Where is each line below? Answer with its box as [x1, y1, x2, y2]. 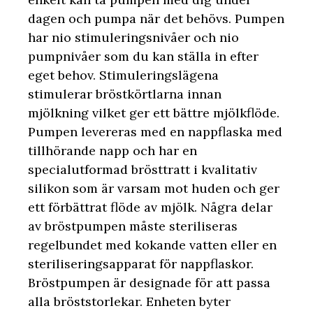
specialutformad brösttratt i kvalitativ [28, 161, 257, 177]
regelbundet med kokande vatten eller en [28, 236, 277, 253]
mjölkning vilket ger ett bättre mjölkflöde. [28, 104, 279, 121]
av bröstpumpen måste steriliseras [28, 217, 238, 234]
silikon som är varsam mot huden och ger [28, 180, 279, 196]
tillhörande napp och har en [28, 142, 197, 159]
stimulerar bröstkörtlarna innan [28, 85, 221, 102]
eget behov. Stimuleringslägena [28, 66, 219, 83]
